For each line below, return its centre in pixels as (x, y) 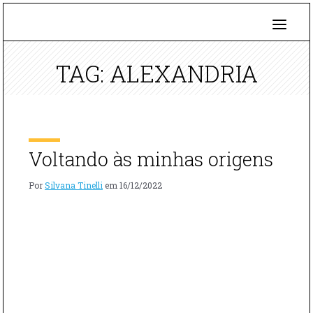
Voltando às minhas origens (151, 159)
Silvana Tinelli (74, 185)
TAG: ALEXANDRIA (156, 73)
